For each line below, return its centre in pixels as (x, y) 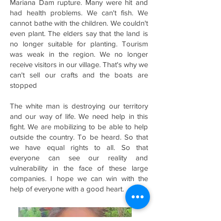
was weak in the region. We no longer (79, 54)
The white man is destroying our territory (79, 106)
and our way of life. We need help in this (79, 116)
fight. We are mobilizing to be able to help (79, 127)
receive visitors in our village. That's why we (79, 64)
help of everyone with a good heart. (68, 189)
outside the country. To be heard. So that (79, 137)
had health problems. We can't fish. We (79, 13)
